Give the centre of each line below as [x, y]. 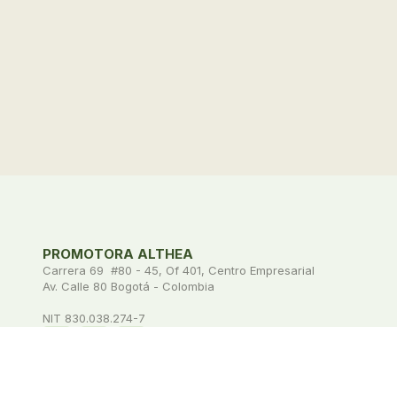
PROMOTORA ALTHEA [118, 253]
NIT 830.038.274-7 [94, 318]
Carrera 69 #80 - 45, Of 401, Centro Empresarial [179, 270]
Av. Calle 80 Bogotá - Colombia [128, 286]
